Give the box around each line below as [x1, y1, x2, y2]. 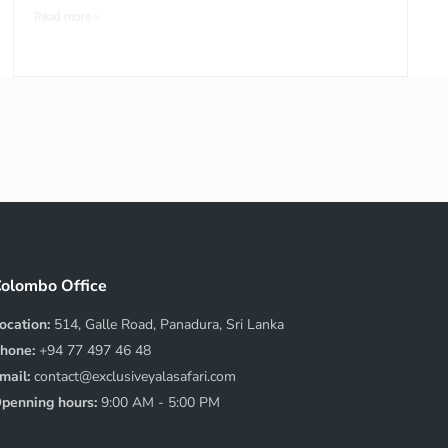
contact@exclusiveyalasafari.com [34, 367, 236, 387]
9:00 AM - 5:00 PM [101, 393, 220, 413]
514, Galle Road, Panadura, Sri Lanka [54, 315, 284, 335]
